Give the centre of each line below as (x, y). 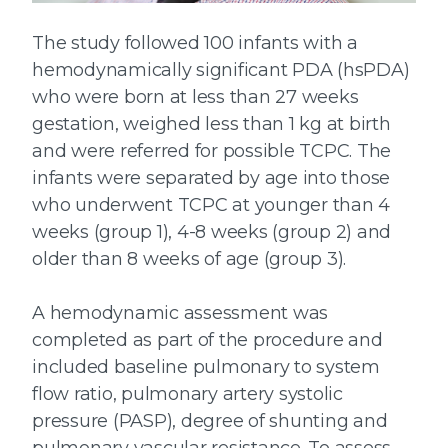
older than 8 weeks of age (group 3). (189, 259)
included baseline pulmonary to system (206, 367)
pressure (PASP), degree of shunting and (210, 421)
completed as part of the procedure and (207, 340)
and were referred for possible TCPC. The (211, 151)
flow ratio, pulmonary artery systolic (187, 394)
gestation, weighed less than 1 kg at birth (211, 124)
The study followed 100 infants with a (195, 43)
